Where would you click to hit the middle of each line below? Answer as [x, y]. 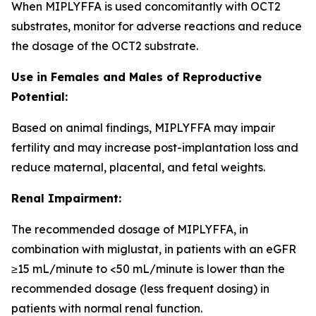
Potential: [39, 97]
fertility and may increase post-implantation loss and [155, 147]
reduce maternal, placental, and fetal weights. [138, 167]
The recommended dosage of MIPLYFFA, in [130, 229]
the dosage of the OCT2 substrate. [105, 46]
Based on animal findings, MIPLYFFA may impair [143, 128]
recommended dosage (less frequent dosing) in [140, 288]
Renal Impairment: [66, 198]
